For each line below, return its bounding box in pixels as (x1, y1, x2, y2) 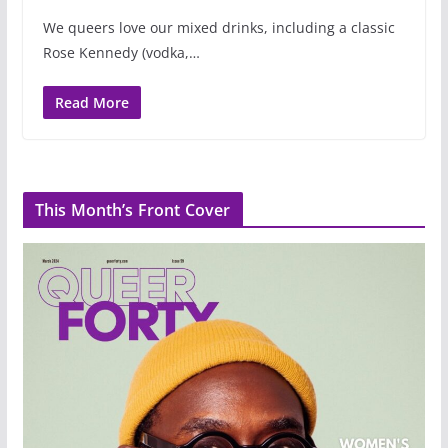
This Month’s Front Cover (34, 198, 231, 221)
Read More (54, 92, 129, 112)
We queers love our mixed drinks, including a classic (42, 17, 395, 37)
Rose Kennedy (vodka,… (42, 42, 200, 62)
